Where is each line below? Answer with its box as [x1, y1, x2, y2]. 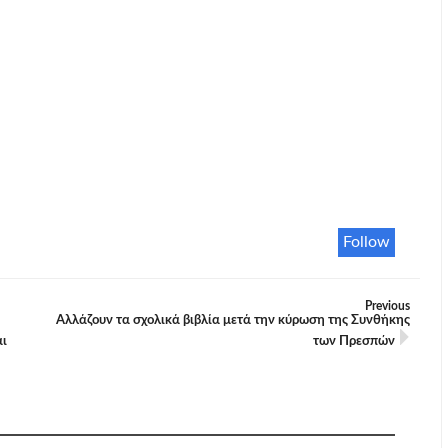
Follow [342, 234, 390, 250]
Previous [364, 300, 410, 312]
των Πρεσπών [312, 335, 395, 348]
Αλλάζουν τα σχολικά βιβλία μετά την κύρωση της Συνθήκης [55, 314, 410, 327]
